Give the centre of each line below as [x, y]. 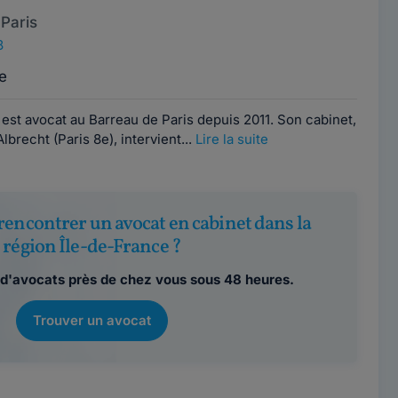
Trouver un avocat [92, 320]
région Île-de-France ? [92, 247]
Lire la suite [231, 139]
